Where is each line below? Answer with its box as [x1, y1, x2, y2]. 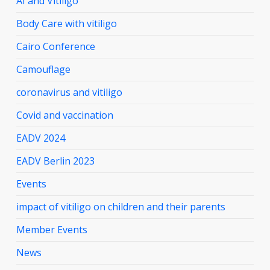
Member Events [16, 223, 87, 237]
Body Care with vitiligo [16, 17, 117, 31]
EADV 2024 [16, 131, 65, 145]
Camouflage [16, 63, 71, 77]
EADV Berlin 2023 [16, 154, 95, 168]
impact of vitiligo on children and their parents [16, 200, 225, 214]
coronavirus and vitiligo [16, 86, 122, 99]
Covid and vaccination [16, 108, 113, 122]
